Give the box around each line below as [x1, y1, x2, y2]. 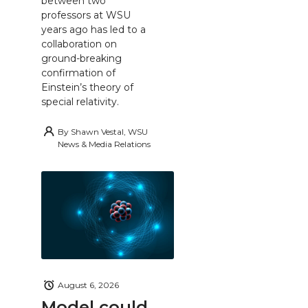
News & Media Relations [58, 138, 151, 149]
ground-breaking [41, 52, 122, 65]
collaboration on [41, 37, 117, 50]
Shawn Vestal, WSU [71, 126, 148, 137]
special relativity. [41, 95, 119, 108]
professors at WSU [41, 8, 131, 21]
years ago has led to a [41, 23, 146, 36]
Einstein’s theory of [41, 80, 133, 93]
